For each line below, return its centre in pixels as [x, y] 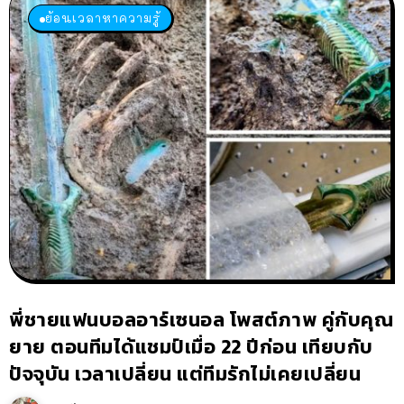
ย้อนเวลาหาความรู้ [103, 18]
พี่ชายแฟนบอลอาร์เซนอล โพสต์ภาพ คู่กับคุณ [201, 320]
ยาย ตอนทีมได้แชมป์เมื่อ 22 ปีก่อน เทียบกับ [191, 347]
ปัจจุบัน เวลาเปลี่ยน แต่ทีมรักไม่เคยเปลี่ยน [185, 374]
